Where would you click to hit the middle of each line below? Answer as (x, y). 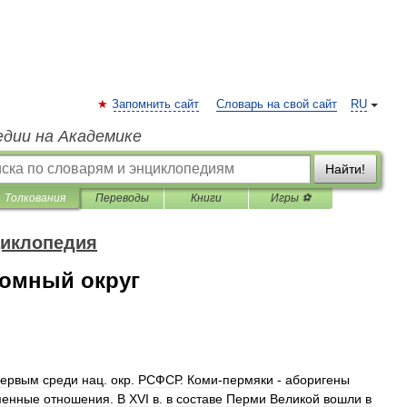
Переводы (122, 198)
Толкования (35, 198)
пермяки (248, 380)
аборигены (318, 380)
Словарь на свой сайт (277, 104)
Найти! (345, 169)
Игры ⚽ (291, 198)
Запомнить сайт (155, 104)
